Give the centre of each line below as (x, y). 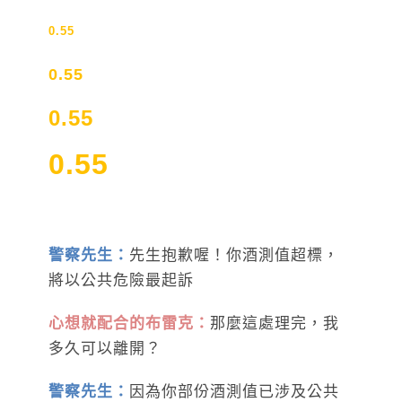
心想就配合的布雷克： (129, 323)
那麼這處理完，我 (275, 323)
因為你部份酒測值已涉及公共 (234, 391)
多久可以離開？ (105, 348)
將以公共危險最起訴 (121, 280)
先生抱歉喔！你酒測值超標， (234, 255)
